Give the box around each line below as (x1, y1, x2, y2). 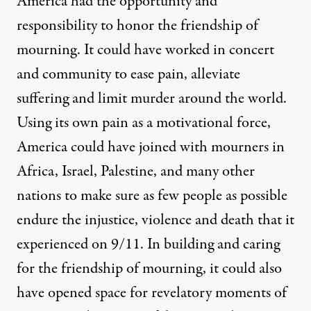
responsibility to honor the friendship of (17, 14, 258, 37)
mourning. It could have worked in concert (17, 38, 274, 61)
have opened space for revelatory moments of (17, 281, 287, 304)
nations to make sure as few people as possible (17, 184, 287, 207)
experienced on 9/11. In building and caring (17, 233, 280, 255)
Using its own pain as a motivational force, (17, 111, 271, 134)
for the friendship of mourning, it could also (17, 257, 282, 280)
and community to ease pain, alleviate (17, 62, 240, 85)
